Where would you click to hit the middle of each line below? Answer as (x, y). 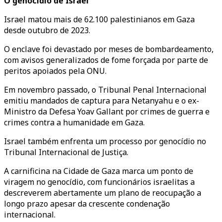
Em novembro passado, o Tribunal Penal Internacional (105, 90)
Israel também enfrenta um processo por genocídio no (105, 141)
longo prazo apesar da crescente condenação (87, 204)
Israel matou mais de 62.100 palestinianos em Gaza (99, 19)
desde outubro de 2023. (47, 30)
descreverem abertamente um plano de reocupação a (103, 193)
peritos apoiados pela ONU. (55, 71)
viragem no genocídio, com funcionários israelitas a (99, 182)
